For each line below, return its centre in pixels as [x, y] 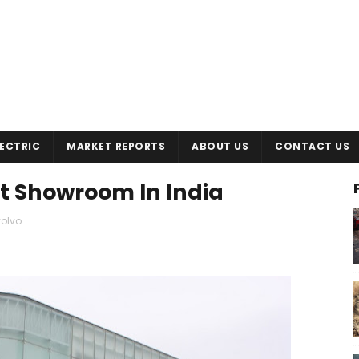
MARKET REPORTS [116, 146]
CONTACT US [312, 146]
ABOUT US [220, 146]
